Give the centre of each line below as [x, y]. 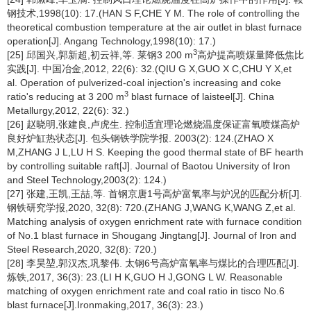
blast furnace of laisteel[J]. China [201, 96]
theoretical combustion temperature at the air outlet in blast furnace [154, 27]
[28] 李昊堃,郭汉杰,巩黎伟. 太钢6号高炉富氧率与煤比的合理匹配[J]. [153, 263]
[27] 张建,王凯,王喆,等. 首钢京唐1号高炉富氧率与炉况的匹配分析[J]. [154, 194]
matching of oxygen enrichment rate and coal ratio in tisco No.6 [146, 291]
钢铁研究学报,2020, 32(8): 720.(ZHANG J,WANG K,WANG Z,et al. [151, 208]
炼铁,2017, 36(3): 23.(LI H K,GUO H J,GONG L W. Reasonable [145, 277]
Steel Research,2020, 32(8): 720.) [82, 249]
